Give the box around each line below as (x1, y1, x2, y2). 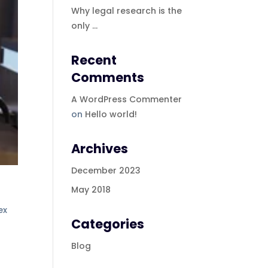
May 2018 (71, 184, 111, 196)
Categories (71, 215, 145, 233)
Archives (71, 140, 129, 157)
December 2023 (71, 165, 141, 176)
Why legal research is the (71, 5, 182, 17)
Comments (71, 69, 145, 86)
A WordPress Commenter (71, 93, 182, 105)
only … (71, 20, 98, 32)
